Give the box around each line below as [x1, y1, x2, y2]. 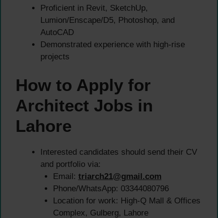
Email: [53, 172, 78, 182]
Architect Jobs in [16, 96, 153, 115]
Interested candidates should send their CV [40, 147, 197, 157]
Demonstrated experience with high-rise [40, 39, 185, 49]
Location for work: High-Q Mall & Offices [53, 196, 200, 206]
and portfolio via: [40, 160, 101, 169]
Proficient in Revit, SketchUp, [40, 3, 148, 13]
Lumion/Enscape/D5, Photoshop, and [40, 15, 175, 25]
